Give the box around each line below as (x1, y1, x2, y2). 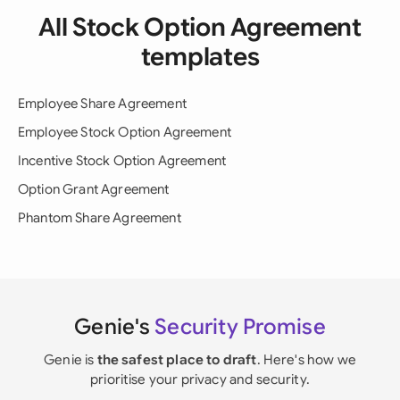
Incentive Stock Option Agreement (18, 153, 227, 169)
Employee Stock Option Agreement (18, 124, 231, 140)
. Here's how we (256, 351, 356, 368)
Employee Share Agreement (18, 96, 187, 112)
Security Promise (154, 313, 326, 340)
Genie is (44, 351, 97, 368)
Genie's (74, 313, 155, 340)
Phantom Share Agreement (18, 210, 181, 226)
